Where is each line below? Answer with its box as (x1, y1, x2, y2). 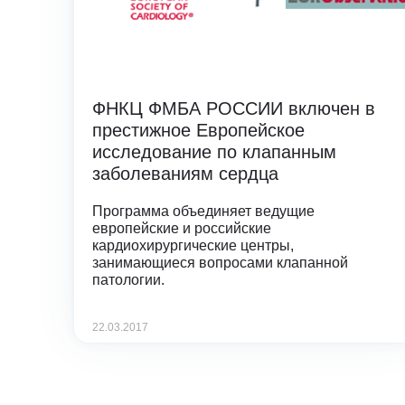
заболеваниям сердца (92, 163, 278, 184)
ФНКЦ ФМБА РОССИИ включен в (92, 98, 375, 118)
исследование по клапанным (92, 141, 336, 162)
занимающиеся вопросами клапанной (92, 254, 348, 270)
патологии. (92, 271, 165, 287)
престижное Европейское (92, 119, 305, 140)
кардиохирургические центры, (92, 237, 294, 253)
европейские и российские (92, 220, 271, 236)
